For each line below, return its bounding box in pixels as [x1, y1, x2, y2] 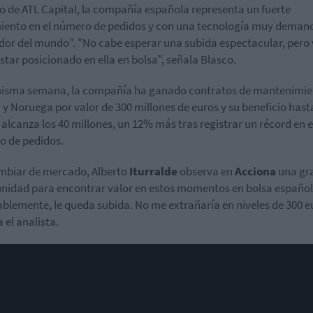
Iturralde [127, 163, 177, 180]
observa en [177, 163, 233, 180]
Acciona [233, 163, 278, 180]
